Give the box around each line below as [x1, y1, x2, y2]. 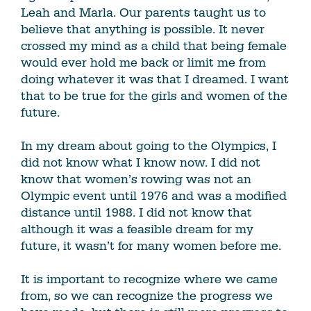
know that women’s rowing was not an [21, 171, 251, 188]
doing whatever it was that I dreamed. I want [21, 72, 289, 88]
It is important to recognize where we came [21, 271, 278, 288]
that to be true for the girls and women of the [21, 88, 287, 105]
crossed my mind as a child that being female [21, 38, 287, 55]
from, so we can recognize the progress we [21, 288, 273, 305]
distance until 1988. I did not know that [21, 205, 252, 221]
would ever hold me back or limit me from [21, 55, 266, 72]
